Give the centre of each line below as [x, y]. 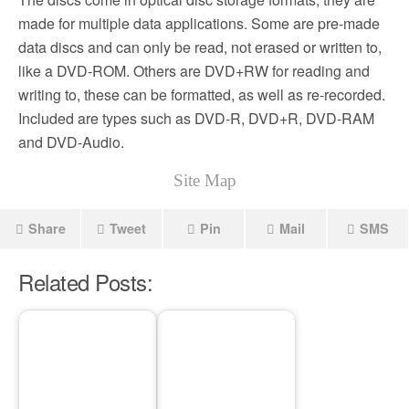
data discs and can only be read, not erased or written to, [200, 47]
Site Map [204, 180]
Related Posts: [86, 282]
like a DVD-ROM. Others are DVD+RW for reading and [194, 71]
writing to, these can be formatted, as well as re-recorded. [202, 94]
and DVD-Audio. [71, 142]
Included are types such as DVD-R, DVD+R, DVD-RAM [196, 118]
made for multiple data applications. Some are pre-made [199, 23]
